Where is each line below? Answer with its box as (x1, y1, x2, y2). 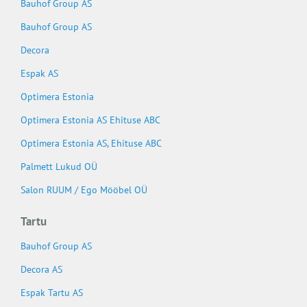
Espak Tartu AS (21, 286, 83, 299)
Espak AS (21, 67, 58, 79)
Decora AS (21, 263, 62, 275)
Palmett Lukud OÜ (21, 160, 97, 173)
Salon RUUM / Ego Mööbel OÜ (21, 184, 147, 196)
